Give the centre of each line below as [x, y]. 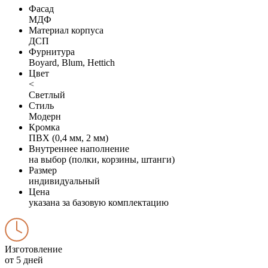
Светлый [47, 95]
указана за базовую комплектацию [99, 202]
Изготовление [33, 249]
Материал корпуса [66, 30]
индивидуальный [64, 181]
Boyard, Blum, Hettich [72, 62]
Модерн [45, 116]
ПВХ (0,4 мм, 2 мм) [68, 138]
